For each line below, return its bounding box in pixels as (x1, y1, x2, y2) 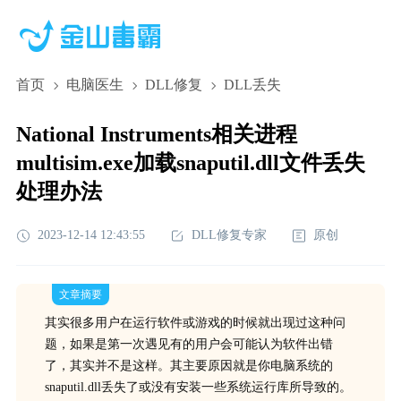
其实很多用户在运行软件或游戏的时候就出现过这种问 (44, 316, 346, 329)
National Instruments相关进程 (15, 123, 297, 146)
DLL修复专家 (191, 228, 267, 242)
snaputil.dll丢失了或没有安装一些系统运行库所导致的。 (44, 380, 352, 394)
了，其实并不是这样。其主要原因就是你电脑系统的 (44, 359, 333, 372)
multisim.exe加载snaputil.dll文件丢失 (15, 151, 365, 175)
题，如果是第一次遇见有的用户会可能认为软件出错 (44, 337, 333, 351)
